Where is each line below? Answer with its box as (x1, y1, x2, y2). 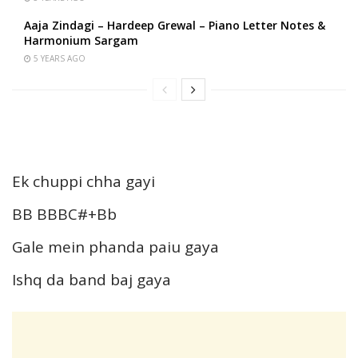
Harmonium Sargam (24, 33, 138, 49)
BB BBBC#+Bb (12, 204, 117, 225)
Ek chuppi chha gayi (12, 171, 155, 193)
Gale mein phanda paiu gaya (12, 237, 219, 258)
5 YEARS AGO (31, 53, 86, 65)
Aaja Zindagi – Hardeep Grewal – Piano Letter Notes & (24, 18, 325, 34)
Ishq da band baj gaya (12, 269, 171, 291)
